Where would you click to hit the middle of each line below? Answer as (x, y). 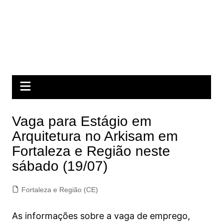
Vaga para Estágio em (81, 121)
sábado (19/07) (59, 166)
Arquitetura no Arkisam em (95, 136)
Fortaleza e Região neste (91, 151)
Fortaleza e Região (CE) (59, 190)
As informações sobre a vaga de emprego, (101, 216)
